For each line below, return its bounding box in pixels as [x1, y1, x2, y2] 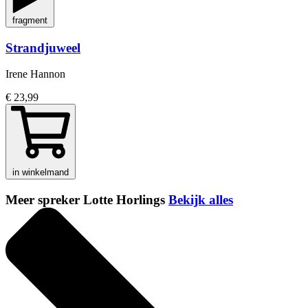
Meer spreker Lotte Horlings [5, 192, 168, 208]
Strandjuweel [5, 40, 80, 55]
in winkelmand [12, 167, 69, 178]
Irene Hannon [5, 68, 65, 80]
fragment [12, 14, 47, 25]
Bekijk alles [168, 192, 233, 208]
